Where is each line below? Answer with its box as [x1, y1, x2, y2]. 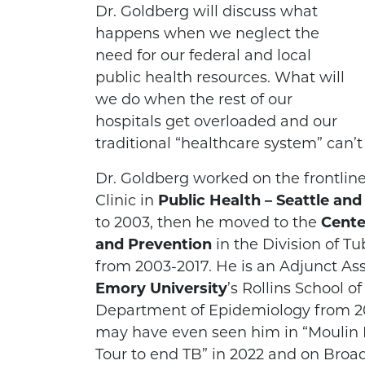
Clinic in [95, 191, 158, 210]
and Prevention [95, 235, 212, 254]
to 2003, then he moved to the [95, 213, 321, 232]
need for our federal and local [95, 46, 311, 65]
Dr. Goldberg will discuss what [95, 2, 318, 21]
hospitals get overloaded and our [95, 112, 337, 131]
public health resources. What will [95, 68, 345, 87]
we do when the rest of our [95, 90, 292, 109]
